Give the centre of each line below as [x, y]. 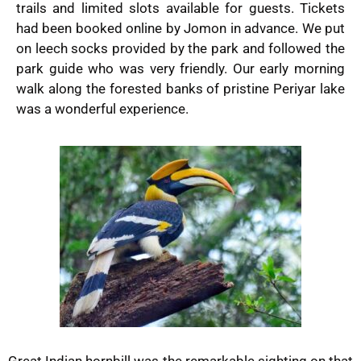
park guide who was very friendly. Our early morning [180, 69]
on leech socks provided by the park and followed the [180, 49]
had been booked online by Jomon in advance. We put [180, 29]
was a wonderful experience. [102, 109]
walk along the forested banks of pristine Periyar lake [180, 89]
